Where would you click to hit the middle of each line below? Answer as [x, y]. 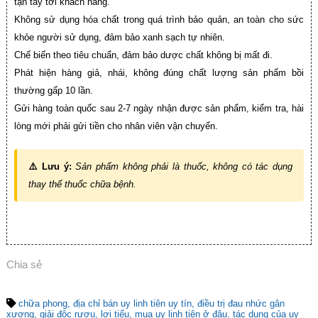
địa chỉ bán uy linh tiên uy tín [132, 303]
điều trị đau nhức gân [241, 303]
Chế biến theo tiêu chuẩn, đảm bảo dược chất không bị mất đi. [143, 55]
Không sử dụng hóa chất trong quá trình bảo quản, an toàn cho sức [159, 19]
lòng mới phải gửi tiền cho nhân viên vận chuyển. [116, 126]
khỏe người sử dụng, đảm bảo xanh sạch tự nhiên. [119, 37]
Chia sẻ [24, 264]
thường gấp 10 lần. [53, 90]
